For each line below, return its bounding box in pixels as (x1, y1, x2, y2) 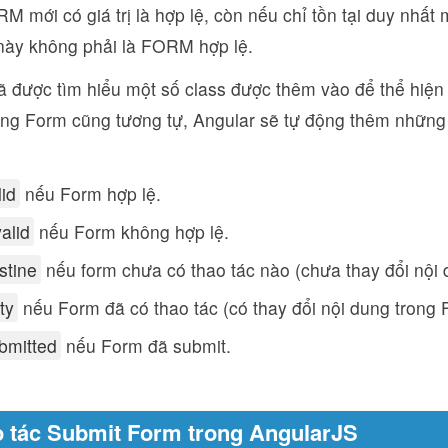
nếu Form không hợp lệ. (34, 219, 229, 244)
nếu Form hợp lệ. (20, 181, 161, 206)
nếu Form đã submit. (61, 333, 231, 358)
